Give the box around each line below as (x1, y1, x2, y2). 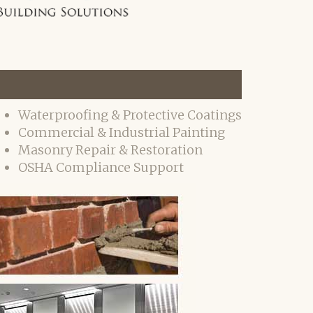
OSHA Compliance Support (18, 159, 184, 175)
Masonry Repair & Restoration (18, 142, 203, 158)
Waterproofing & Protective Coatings (18, 107, 242, 123)
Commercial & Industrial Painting (18, 124, 225, 140)
